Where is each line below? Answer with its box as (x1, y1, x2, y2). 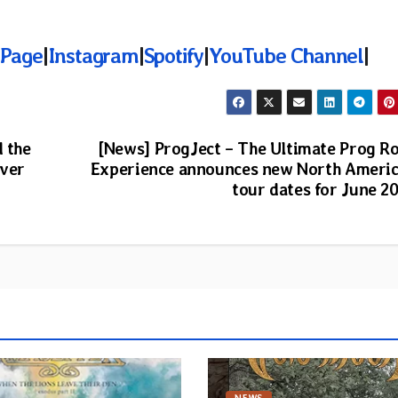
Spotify (143, 42, 204, 68)
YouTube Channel (209, 42, 364, 68)
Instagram (47, 42, 139, 68)
